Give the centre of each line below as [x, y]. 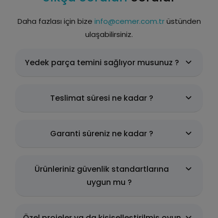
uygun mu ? [109, 182]
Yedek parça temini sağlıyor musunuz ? [102, 63]
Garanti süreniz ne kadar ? [102, 134]
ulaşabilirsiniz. [109, 35]
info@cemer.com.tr [129, 21]
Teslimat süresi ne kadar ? [102, 98]
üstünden [182, 21]
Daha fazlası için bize [56, 21]
